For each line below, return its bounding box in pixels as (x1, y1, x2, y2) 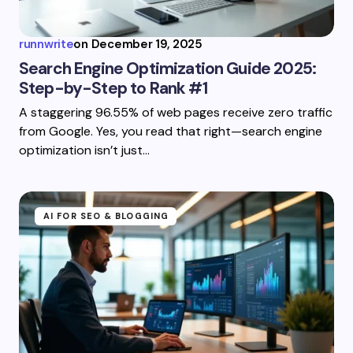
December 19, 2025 (91, 36, 203, 52)
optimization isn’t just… (19, 142, 150, 158)
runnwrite (19, 36, 74, 52)
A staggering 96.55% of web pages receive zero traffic (19, 104, 333, 121)
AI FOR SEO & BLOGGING (43, 210, 169, 221)
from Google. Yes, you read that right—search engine (19, 123, 322, 139)
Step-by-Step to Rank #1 (19, 77, 207, 99)
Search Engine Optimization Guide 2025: (19, 58, 317, 80)
